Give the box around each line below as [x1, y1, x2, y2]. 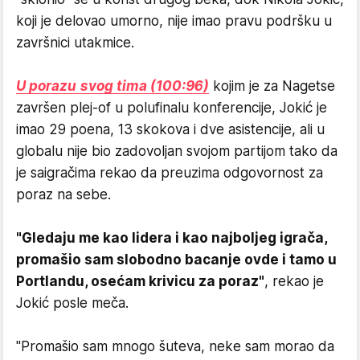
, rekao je [264, 273, 324, 289]
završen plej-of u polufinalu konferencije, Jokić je [16, 100, 327, 116]
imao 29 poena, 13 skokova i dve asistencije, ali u [16, 121, 325, 137]
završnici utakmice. [16, 35, 134, 51]
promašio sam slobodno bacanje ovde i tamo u [16, 252, 337, 268]
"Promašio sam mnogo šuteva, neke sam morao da [16, 338, 334, 354]
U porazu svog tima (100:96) [16, 78, 209, 94]
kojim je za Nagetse [209, 78, 335, 94]
